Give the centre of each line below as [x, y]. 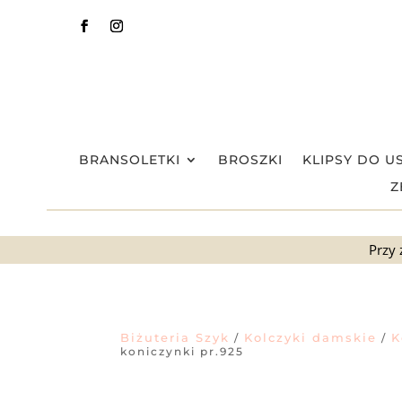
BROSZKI [250, 160]
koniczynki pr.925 [183, 351]
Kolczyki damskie [311, 337]
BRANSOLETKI [129, 160]
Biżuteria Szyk [175, 337]
